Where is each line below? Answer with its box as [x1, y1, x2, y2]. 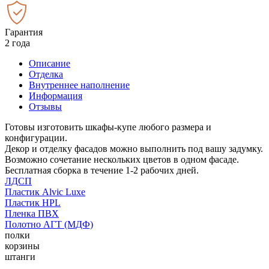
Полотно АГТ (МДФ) [5, 219, 93, 229]
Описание [29, 58, 70, 68]
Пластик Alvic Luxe [5, 186, 85, 197]
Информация [29, 90, 82, 101]
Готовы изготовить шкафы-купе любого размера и [5, 121, 211, 132]
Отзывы [29, 101, 62, 112]
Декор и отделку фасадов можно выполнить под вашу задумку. [5, 143, 263, 154]
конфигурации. [5, 132, 67, 143]
